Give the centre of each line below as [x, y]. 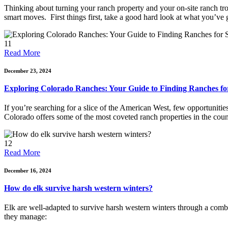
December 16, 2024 [28, 170]
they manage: [25, 217]
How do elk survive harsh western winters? [78, 188]
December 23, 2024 [28, 71]
